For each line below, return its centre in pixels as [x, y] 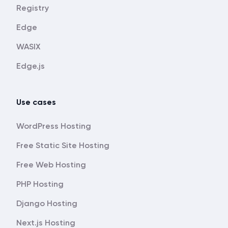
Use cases [36, 102]
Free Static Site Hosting [63, 145]
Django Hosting [47, 203]
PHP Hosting [40, 184]
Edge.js [31, 66]
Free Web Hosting [51, 165]
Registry [33, 8]
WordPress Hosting [54, 126]
